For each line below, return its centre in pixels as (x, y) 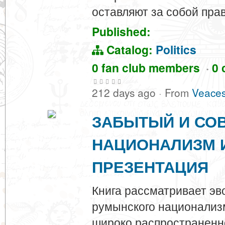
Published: (121, 31)
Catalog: (130, 49)
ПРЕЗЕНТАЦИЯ (150, 166)
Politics (176, 49)
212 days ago (125, 92)
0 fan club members (149, 68)
